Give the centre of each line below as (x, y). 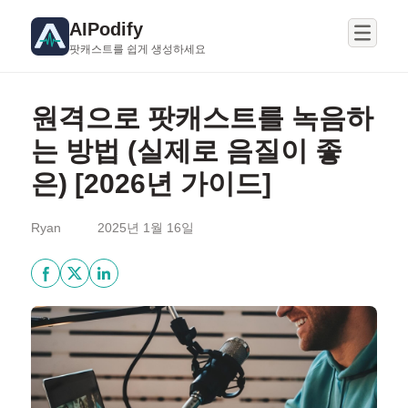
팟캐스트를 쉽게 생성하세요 (137, 49)
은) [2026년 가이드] (151, 184)
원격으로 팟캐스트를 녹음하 (202, 118)
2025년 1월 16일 (145, 228)
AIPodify (106, 29)
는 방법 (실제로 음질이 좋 (186, 151)
